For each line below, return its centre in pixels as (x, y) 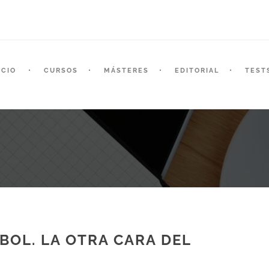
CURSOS (61, 70)
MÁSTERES (126, 70)
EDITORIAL (197, 70)
